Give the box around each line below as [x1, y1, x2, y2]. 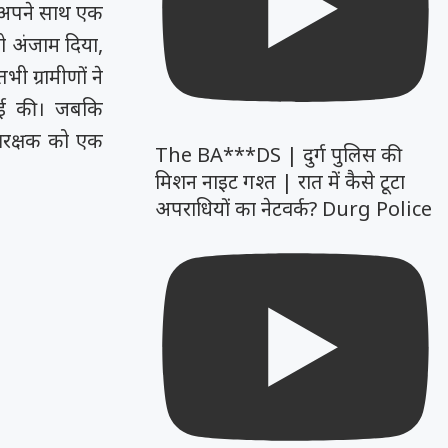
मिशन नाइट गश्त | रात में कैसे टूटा [155, 168, 406, 196]
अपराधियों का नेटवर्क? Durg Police [155, 195, 433, 223]
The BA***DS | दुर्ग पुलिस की [155, 141, 403, 169]
